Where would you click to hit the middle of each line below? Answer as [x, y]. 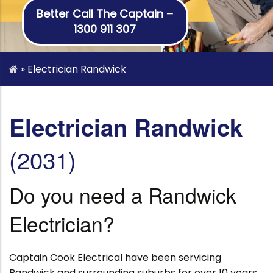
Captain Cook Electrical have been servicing [115, 257]
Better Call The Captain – [105, 14]
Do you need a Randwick [123, 195]
